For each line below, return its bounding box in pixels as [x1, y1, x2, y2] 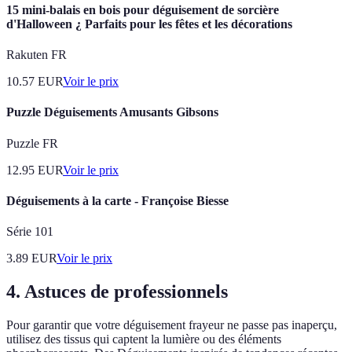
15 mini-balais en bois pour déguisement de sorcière [6, 2, 279, 16]
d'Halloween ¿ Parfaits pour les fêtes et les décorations [6, 16, 292, 31]
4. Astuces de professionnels [6, 281, 228, 302]
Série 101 [6, 225, 53, 239]
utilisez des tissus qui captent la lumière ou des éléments [6, 332, 281, 346]
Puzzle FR [6, 136, 58, 150]
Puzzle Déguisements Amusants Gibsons [6, 105, 218, 119]
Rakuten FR [6, 48, 67, 62]
